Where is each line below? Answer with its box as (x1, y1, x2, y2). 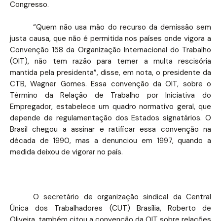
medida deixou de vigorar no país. (10, 147, 123, 157)
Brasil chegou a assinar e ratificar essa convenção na (10, 124, 211, 134)
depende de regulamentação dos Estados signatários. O (10, 112, 211, 123)
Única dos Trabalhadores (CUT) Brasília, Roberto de (10, 203, 211, 213)
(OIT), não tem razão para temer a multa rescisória (10, 56, 211, 66)
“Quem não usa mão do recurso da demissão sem (33, 22, 211, 32)
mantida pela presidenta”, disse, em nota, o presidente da (10, 67, 211, 77)
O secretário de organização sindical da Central (33, 191, 211, 202)
